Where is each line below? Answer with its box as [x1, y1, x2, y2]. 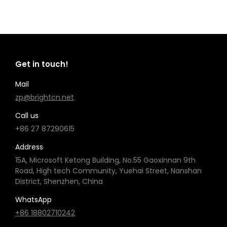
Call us [15, 110, 39, 121]
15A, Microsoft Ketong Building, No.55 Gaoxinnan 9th [15, 155, 196, 165]
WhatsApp [15, 195, 52, 205]
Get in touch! [15, 59, 68, 69]
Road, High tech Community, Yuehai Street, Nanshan [15, 166, 202, 176]
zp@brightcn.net [15, 92, 74, 102]
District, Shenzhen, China [15, 176, 103, 186]
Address [15, 142, 43, 152]
